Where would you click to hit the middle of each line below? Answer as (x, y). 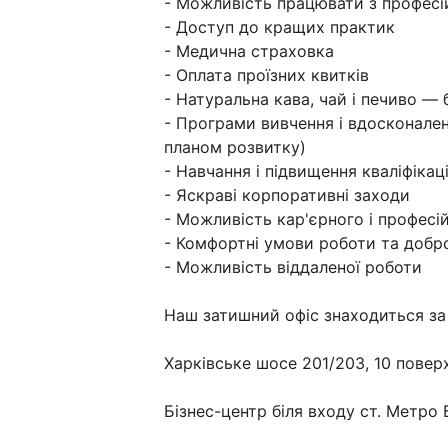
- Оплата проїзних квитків (266, 75)
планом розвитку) (235, 147)
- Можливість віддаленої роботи (293, 267)
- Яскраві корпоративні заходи (287, 195)
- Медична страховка (249, 51)
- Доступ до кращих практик (279, 27)
